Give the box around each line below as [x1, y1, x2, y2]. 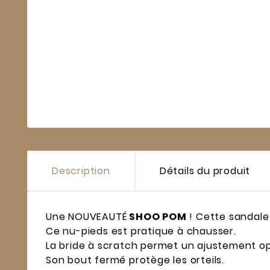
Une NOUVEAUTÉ [46, 209, 127, 224]
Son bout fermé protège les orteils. [46, 253, 224, 267]
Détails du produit [159, 163, 251, 178]
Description [52, 163, 110, 178]
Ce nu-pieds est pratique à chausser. [46, 224, 236, 238]
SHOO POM [127, 209, 187, 224]
